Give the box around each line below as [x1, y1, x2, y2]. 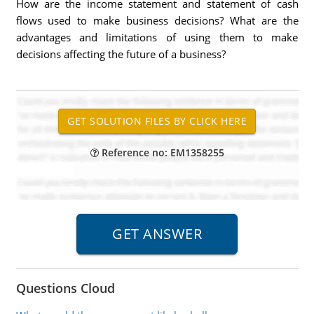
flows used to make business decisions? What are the [15, 13, 299, 27]
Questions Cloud [15, 280, 115, 296]
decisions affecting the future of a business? [15, 47, 226, 61]
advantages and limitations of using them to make [15, 30, 299, 44]
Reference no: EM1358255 [98, 146, 224, 159]
